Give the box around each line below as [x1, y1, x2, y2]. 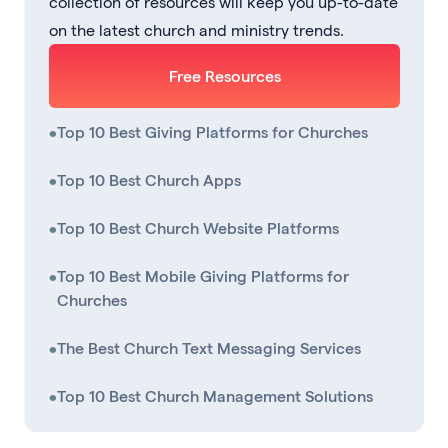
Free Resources [168, 65, 281, 85]
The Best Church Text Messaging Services [57, 337, 361, 357]
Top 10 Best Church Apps [57, 169, 241, 189]
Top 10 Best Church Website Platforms [57, 217, 339, 237]
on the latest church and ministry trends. [49, 19, 344, 39]
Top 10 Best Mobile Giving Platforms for [57, 265, 349, 285]
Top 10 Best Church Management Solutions [57, 385, 373, 405]
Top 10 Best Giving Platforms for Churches [57, 121, 368, 141]
